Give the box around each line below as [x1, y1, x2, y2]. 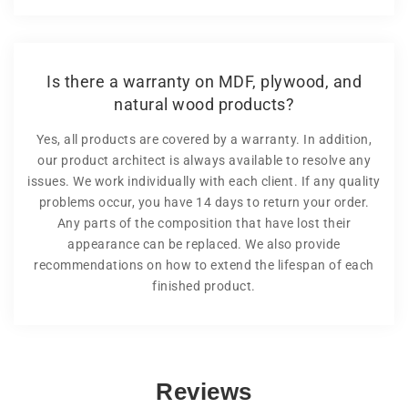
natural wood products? [114, 94, 294, 114]
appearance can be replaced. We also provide [67, 236, 341, 251]
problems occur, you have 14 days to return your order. [38, 194, 370, 209]
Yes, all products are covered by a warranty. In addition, [36, 131, 372, 147]
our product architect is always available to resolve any [37, 152, 371, 168]
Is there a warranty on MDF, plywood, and [46, 71, 362, 91]
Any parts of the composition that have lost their [56, 215, 352, 230]
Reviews [156, 377, 252, 405]
